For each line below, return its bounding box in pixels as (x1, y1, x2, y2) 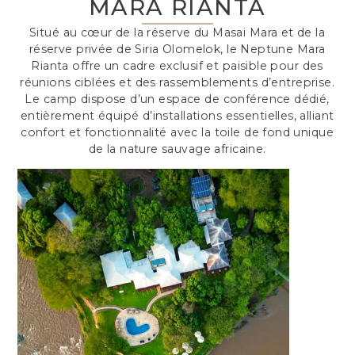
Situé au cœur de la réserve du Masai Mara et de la (29, 25, 326, 40)
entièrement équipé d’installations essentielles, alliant (21, 108, 334, 123)
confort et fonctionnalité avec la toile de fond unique (21, 124, 334, 139)
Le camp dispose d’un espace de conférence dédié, (25, 91, 330, 106)
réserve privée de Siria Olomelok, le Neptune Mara (29, 41, 326, 56)
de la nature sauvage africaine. (88, 141, 267, 156)
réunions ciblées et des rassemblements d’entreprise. (20, 74, 335, 90)
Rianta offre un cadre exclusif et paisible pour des (31, 58, 324, 73)
